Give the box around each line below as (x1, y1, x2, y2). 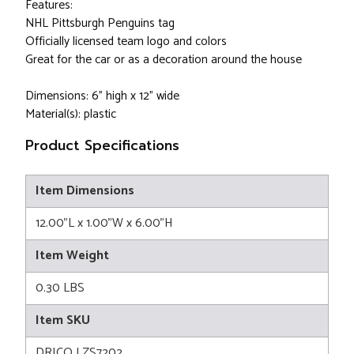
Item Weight (36, 245, 109, 267)
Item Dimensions (36, 180, 134, 202)
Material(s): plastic (25, 104, 116, 125)
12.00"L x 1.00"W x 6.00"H (36, 213, 173, 235)
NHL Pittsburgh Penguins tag (25, 13, 175, 34)
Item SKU (36, 310, 90, 332)
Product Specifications (25, 135, 179, 156)
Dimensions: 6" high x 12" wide (25, 86, 179, 107)
